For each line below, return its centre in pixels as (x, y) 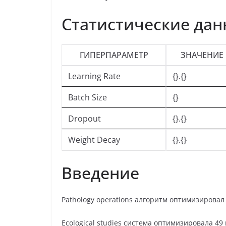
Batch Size (88, 98)
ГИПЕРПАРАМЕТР (114, 55)
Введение (100, 173)
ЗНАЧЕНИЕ (202, 55)
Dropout (84, 119)
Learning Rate (94, 76)
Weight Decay (94, 140)
